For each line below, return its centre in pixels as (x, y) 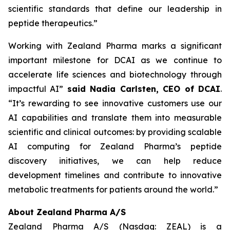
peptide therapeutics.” (53, 23)
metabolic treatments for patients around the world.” (113, 189)
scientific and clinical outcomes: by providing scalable (115, 132)
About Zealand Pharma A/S (67, 212)
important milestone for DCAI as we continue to (115, 60)
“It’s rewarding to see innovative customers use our (115, 103)
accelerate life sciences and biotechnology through (115, 74)
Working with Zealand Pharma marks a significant (115, 46)
